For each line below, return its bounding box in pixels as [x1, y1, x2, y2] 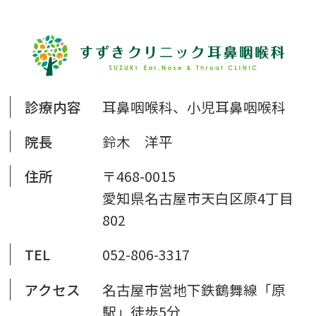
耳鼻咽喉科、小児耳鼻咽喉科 [102, 96, 286, 117]
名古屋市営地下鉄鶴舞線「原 [102, 279, 286, 300]
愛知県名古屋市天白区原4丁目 [102, 188, 293, 209]
